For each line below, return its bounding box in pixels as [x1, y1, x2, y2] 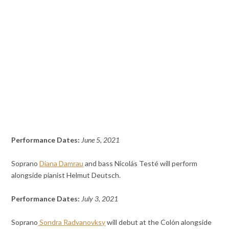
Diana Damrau [39, 158, 84, 168]
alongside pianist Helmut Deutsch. [11, 170, 121, 179]
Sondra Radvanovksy [38, 217, 106, 226]
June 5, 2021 [81, 135, 120, 144]
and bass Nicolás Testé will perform [83, 158, 198, 168]
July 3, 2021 [81, 194, 119, 203]
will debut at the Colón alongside [105, 217, 212, 226]
